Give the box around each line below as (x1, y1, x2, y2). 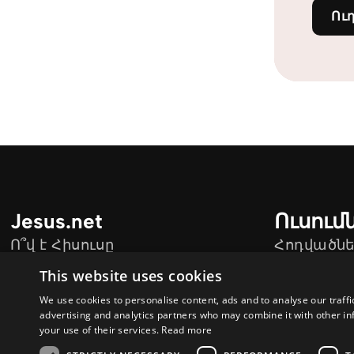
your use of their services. (40, 323, 160, 337)
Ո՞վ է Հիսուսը (9, 236, 115, 254)
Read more (161, 323, 213, 337)
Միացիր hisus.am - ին (9, 279, 171, 296)
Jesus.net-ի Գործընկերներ (9, 258, 206, 275)
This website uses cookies (40, 266, 222, 285)
